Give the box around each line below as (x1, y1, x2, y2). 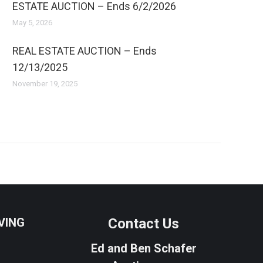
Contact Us (108, 215, 180, 232)
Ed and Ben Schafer (90, 241, 197, 255)
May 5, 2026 (12, 18, 52, 27)
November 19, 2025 (12, 79, 77, 88)
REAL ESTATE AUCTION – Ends (12, 45, 157, 57)
